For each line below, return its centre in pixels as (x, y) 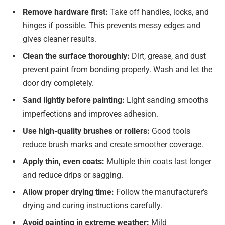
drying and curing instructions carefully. (92, 206)
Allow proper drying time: (68, 192)
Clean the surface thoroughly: (76, 56)
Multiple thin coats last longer (158, 162)
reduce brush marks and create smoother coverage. (113, 145)
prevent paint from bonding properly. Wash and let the (118, 70)
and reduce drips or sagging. (73, 175)
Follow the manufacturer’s (161, 192)
